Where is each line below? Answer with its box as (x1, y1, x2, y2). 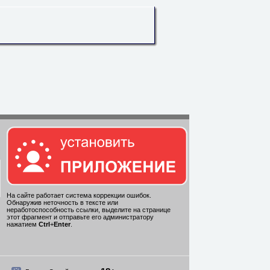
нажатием (7, 221, 39, 228)
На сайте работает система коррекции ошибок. (7, 192, 151, 199)
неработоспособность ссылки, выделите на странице (7, 206, 171, 214)
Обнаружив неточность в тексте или (7, 199, 118, 207)
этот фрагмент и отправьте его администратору (7, 213, 154, 221)
